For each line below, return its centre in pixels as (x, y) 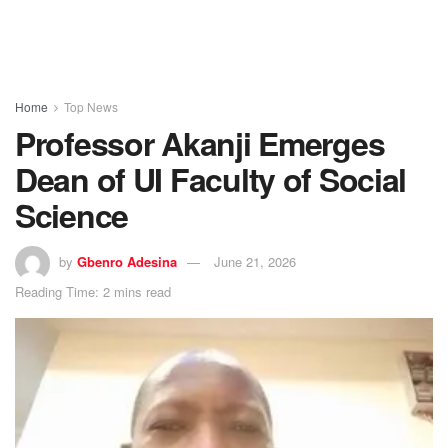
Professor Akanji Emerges (200, 143)
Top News (91, 106)
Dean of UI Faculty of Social (211, 179)
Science (72, 215)
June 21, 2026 (255, 261)
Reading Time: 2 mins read (93, 291)
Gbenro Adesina (127, 261)
